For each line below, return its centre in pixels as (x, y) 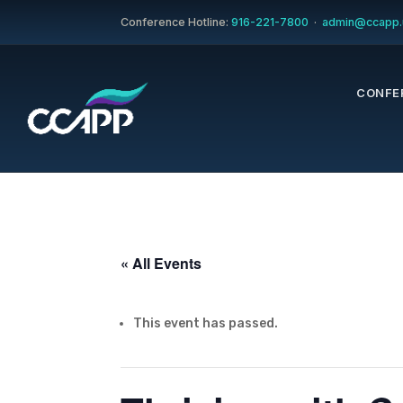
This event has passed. (206, 324)
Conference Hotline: (176, 22)
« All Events (161, 264)
